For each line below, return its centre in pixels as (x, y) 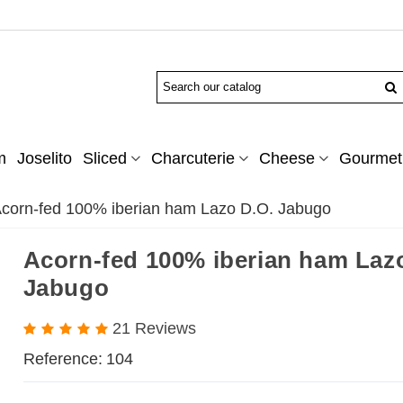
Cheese (287, 159)
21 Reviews (154, 329)
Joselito (44, 159)
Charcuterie (193, 159)
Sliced (104, 159)
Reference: (63, 359)
